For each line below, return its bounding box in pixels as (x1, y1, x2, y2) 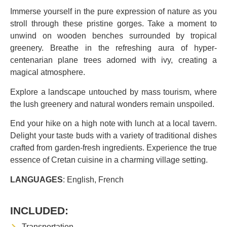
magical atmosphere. (10, 68, 85, 77)
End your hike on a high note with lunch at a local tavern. (10, 119, 217, 128)
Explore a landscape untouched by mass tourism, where (10, 87, 217, 96)
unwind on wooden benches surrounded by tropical (10, 31, 217, 41)
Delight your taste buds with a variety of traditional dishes (10, 131, 217, 140)
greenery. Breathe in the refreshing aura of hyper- (10, 44, 217, 53)
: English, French (63, 175, 124, 184)
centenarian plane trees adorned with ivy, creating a (10, 56, 217, 65)
